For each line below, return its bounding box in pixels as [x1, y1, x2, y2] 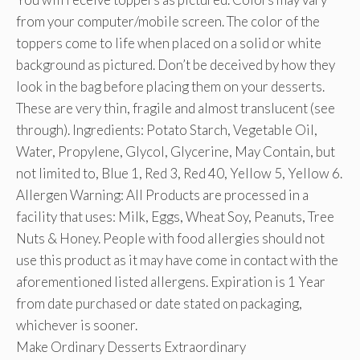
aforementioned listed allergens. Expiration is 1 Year [16, 272, 325, 290]
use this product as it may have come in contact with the [16, 251, 338, 268]
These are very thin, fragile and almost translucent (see [16, 99, 335, 117]
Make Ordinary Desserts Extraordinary [16, 337, 246, 355]
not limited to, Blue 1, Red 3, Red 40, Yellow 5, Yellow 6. [16, 164, 342, 182]
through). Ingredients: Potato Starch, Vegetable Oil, [16, 121, 317, 138]
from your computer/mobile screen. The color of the [16, 12, 320, 30]
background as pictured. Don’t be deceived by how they [16, 55, 335, 73]
